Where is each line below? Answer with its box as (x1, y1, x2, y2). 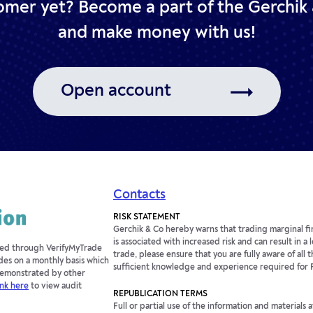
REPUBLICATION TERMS (113, 290, 208, 298)
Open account (60, 83, 171, 100)
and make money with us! (57, 25, 256, 42)
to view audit (29, 282, 82, 291)
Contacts (113, 189, 166, 201)
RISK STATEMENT (113, 213, 180, 221)
